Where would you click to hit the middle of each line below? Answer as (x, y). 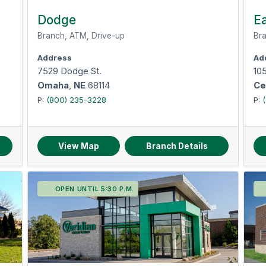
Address (55, 58)
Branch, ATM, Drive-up (81, 36)
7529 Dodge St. (70, 71)
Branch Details (177, 146)
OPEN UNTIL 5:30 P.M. (95, 189)
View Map (79, 146)
